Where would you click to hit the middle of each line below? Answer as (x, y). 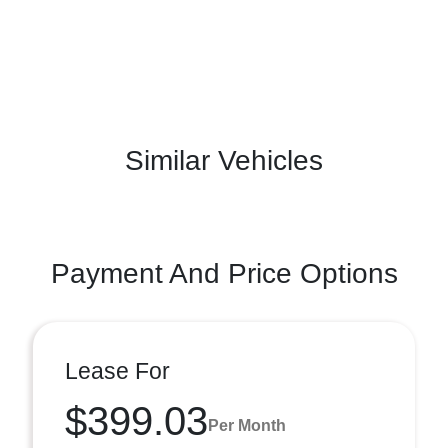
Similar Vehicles (224, 160)
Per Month (247, 425)
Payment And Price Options (224, 273)
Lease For (117, 371)
